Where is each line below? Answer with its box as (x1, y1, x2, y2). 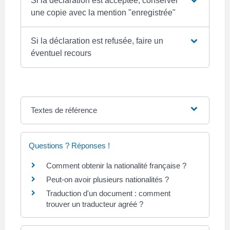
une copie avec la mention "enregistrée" (30, 8, 176, 17)
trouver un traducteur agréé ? (46, 200, 143, 209)
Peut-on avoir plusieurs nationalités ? (46, 175, 169, 184)
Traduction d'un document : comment (46, 189, 170, 198)
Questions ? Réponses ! (29, 141, 110, 150)
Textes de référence (30, 106, 97, 115)
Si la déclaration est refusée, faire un (30, 36, 163, 46)
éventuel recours (30, 49, 91, 58)
